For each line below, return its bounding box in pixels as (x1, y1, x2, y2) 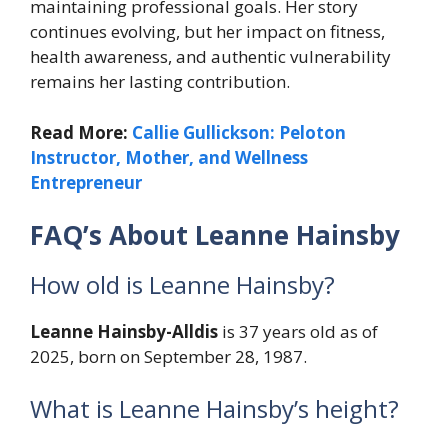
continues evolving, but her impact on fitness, (30, 20, 385, 44)
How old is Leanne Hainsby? (30, 268, 341, 302)
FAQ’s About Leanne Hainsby (30, 217, 400, 254)
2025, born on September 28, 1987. (30, 345, 307, 369)
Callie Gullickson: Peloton (132, 120, 346, 144)
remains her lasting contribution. (30, 70, 290, 94)
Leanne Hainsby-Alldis (30, 320, 218, 344)
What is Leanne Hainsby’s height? (30, 391, 405, 425)
